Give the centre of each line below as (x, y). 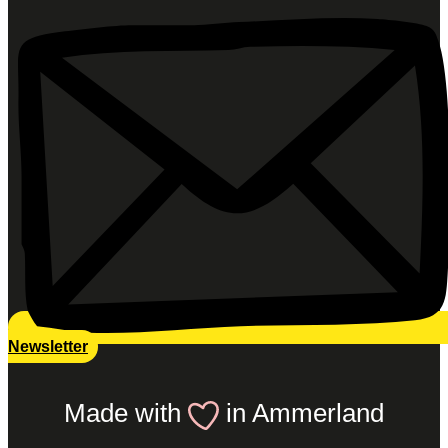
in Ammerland (302, 413)
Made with (125, 413)
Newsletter (48, 347)
